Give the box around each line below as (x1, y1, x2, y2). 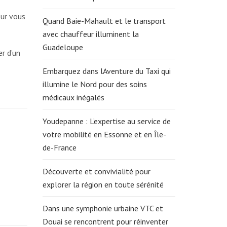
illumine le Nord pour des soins (42, 79, 147, 89)
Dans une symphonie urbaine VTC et (42, 203, 163, 213)
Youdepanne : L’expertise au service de (42, 116, 171, 126)
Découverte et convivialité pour (42, 166, 150, 176)
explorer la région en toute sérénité (42, 179, 166, 190)
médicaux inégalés (42, 92, 106, 102)
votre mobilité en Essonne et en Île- (42, 129, 166, 139)
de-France (42, 142, 77, 153)
